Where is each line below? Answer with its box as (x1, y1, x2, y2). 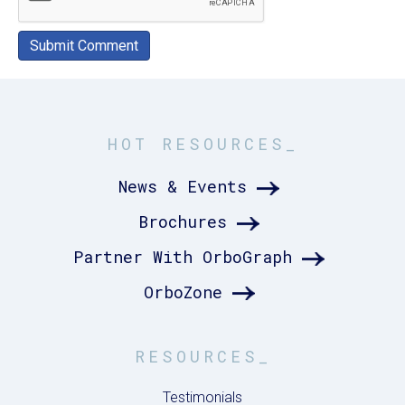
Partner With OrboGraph (73, 245, 292, 268)
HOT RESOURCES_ (107, 133, 298, 155)
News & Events (118, 175, 247, 198)
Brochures (138, 211, 227, 233)
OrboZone (143, 280, 222, 303)
